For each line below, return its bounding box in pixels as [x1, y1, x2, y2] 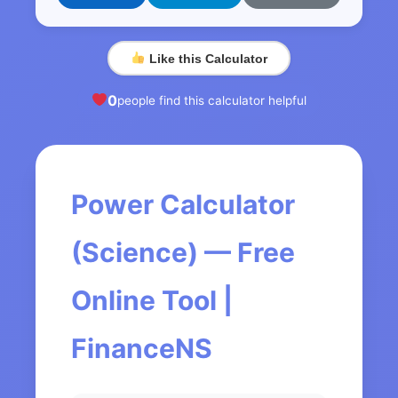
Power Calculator [71, 188, 295, 221]
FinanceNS [71, 332, 212, 365]
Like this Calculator [145, 51, 267, 66]
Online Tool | [71, 284, 233, 317]
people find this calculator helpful [117, 92, 307, 107]
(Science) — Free [71, 236, 295, 269]
